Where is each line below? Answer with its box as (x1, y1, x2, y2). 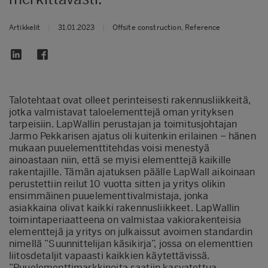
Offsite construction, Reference (112, 23, 221, 32)
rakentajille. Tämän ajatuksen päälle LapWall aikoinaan (9, 166, 255, 178)
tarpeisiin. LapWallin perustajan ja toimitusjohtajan (9, 118, 237, 130)
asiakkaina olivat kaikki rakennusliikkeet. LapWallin (9, 202, 240, 214)
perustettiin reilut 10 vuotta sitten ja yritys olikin (9, 178, 226, 190)
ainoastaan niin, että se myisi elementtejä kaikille (9, 154, 232, 166)
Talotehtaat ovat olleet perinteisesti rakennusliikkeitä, (9, 94, 251, 106)
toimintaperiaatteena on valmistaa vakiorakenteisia (9, 214, 242, 226)
